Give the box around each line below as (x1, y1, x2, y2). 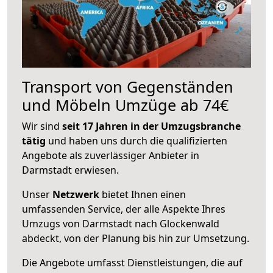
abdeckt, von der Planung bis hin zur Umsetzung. (22, 231, 249, 245)
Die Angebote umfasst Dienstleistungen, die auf (22, 255, 243, 269)
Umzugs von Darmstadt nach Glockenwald (22, 216, 219, 230)
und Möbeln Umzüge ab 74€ (22, 94, 229, 115)
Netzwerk (52, 187, 99, 201)
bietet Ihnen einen (99, 187, 186, 201)
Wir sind (22, 119, 62, 133)
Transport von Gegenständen (22, 76, 233, 97)
